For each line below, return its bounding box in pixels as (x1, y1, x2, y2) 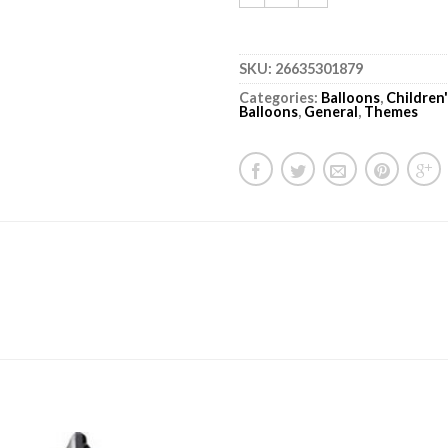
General (304, 102, 358, 120)
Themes (364, 102, 418, 120)
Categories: (239, 88, 321, 106)
